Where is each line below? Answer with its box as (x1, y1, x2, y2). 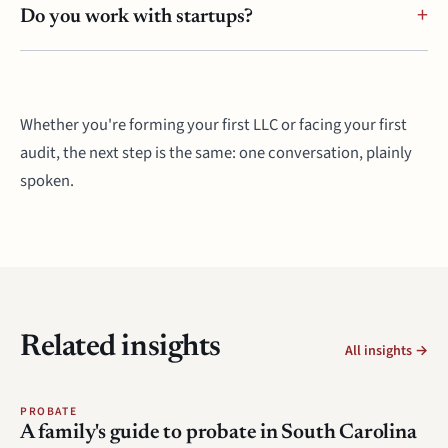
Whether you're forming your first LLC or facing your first (20, 113, 407, 137)
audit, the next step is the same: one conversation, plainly (20, 141, 412, 165)
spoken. (20, 169, 74, 193)
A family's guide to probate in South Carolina (20, 423, 417, 444)
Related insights (20, 333, 221, 363)
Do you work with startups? (20, 7, 253, 27)
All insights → (345, 341, 428, 361)
